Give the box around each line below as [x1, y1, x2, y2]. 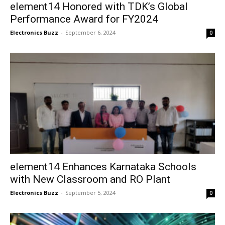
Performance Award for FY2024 [10, 13, 158, 26]
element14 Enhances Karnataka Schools [10, 160, 196, 173]
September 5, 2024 [65, 188, 116, 196]
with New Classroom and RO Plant [10, 173, 170, 185]
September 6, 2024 [65, 29, 116, 37]
